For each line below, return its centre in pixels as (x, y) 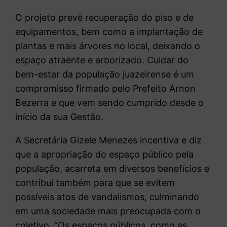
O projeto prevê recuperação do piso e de (105, 17)
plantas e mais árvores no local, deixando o (108, 46)
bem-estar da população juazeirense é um (105, 74)
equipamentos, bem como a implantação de (109, 31)
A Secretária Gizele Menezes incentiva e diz (109, 140)
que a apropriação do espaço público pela (105, 154)
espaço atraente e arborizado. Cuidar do (102, 60)
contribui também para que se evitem (95, 182)
